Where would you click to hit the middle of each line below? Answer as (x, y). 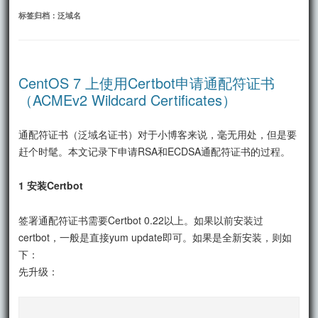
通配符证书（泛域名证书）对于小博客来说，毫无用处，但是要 (158, 134)
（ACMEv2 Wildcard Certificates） (128, 99)
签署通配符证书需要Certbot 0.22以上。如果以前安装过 (141, 220)
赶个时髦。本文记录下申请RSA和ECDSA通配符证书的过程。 (155, 151)
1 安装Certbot (51, 185)
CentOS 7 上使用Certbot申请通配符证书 (147, 82)
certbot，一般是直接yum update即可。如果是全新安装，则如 (155, 237)
